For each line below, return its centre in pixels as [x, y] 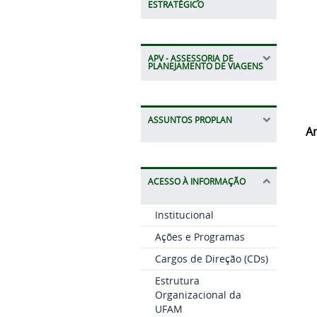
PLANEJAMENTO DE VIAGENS [205, 66]
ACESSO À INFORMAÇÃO [196, 181]
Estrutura [177, 280]
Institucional [184, 214]
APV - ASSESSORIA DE [190, 58]
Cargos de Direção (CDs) [211, 258]
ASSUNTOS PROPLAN [190, 120]
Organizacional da [198, 294]
